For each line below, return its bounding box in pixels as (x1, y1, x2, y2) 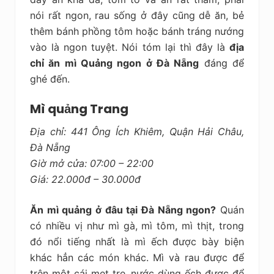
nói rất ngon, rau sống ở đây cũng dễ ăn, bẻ (30, 9, 244, 21)
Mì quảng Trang (30, 100, 128, 117)
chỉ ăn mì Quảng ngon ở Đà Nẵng (30, 56, 199, 69)
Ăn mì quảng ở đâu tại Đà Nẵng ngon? (30, 203, 217, 216)
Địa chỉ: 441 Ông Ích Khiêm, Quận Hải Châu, (30, 125, 244, 138)
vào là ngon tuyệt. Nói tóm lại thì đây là (30, 40, 229, 53)
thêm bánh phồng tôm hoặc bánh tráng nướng (30, 24, 244, 37)
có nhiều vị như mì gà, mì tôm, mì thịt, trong (30, 219, 244, 232)
